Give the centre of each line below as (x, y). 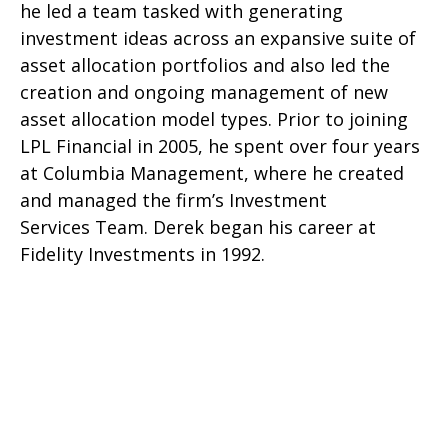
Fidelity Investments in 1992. (142, 254)
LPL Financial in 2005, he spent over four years (220, 146)
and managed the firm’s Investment (173, 200)
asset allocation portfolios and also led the (205, 65)
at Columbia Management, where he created (212, 173)
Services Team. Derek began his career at (198, 227)
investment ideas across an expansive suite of (218, 38)
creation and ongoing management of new (204, 92)
